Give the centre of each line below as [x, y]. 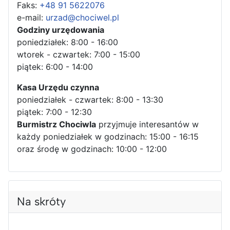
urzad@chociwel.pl [82, 17]
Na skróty [41, 201]
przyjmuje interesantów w [147, 124]
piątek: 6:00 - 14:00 [55, 66]
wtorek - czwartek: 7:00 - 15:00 [79, 54]
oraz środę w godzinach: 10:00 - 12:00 [92, 149]
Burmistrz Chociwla [56, 124]
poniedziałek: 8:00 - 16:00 [68, 42]
